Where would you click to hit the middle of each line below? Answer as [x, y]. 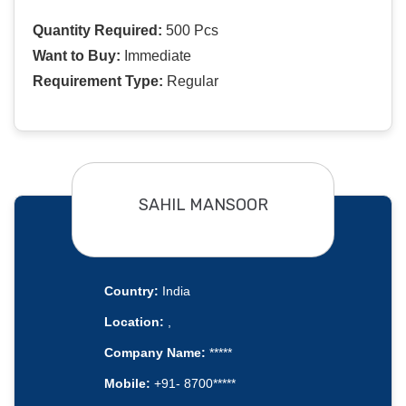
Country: [131, 291]
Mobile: [127, 384]
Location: [134, 322]
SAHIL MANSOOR [203, 204]
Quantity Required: [97, 31]
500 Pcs [190, 31]
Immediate [156, 56]
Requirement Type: [98, 82]
